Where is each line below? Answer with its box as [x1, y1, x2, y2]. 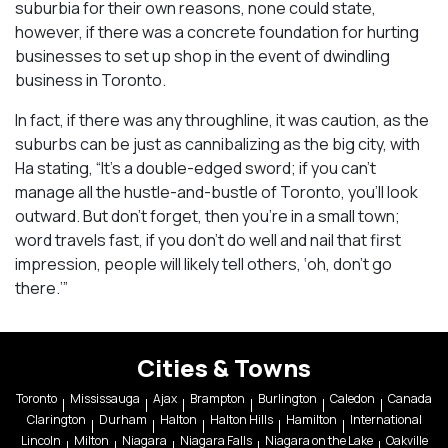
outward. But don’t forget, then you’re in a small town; [15, 204, 400, 227]
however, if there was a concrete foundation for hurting [15, 20, 419, 43]
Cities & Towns [137, 351, 311, 384]
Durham [98, 411, 147, 428]
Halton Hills [209, 411, 273, 428]
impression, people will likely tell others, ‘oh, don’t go [15, 252, 392, 275]
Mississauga [70, 390, 140, 407]
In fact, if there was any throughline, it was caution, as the [15, 108, 429, 131]
